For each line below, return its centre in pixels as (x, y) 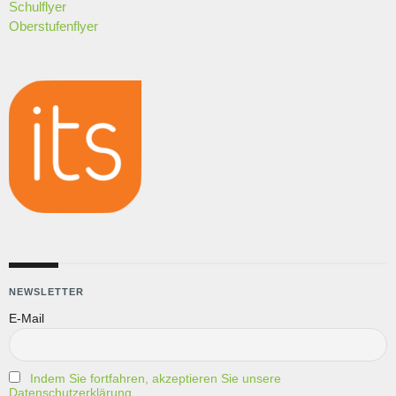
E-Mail (27, 318)
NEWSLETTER (46, 291)
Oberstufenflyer (53, 26)
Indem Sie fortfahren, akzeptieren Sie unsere (156, 378)
